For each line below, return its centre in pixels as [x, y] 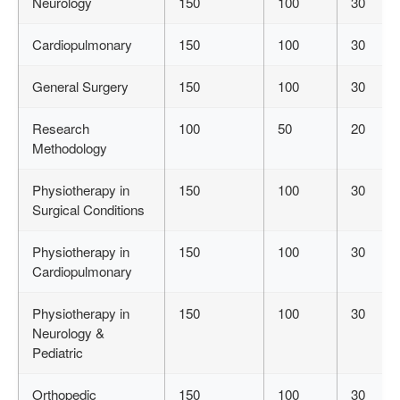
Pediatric [58, 353]
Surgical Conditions [88, 210]
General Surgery [80, 87]
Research [61, 129]
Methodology [70, 148]
